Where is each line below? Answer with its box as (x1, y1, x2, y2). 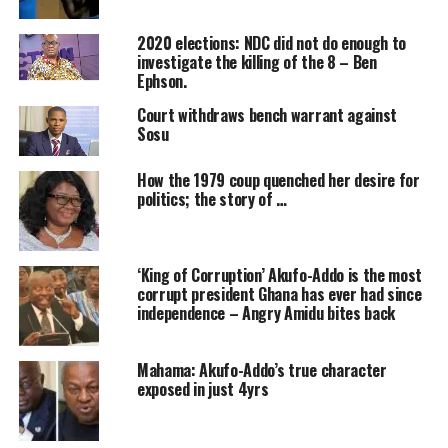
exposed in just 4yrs (136, 377, 273, 402)
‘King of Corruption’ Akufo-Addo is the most (136, 263, 423, 288)
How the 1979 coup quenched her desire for (136, 168, 420, 193)
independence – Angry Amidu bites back (136, 301, 396, 326)
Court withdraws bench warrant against (136, 103, 398, 128)
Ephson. (136, 69, 187, 94)
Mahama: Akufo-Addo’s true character (136, 358, 387, 383)
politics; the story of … (136, 187, 288, 212)
